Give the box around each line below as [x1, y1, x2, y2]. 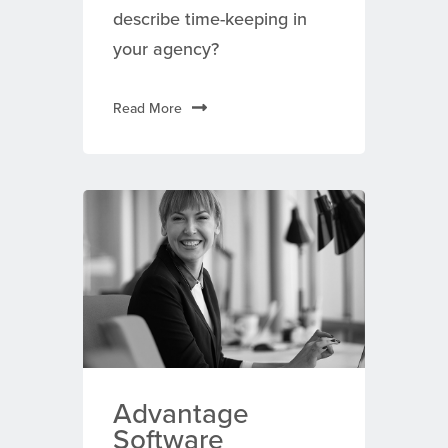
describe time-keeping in [112, 6, 307, 33]
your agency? [112, 36, 219, 63]
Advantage [112, 393, 249, 435]
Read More [112, 98, 182, 120]
